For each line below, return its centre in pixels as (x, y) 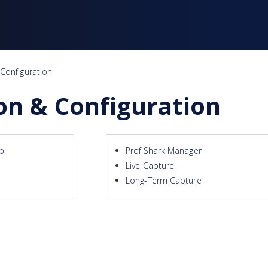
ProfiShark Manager (164, 150)
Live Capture (150, 165)
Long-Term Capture (164, 180)
